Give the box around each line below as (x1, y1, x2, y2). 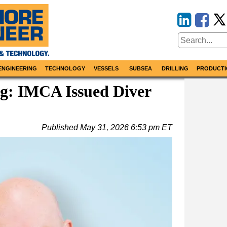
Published (42, 123, 80, 132)
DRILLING (162, 65, 188, 72)
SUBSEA (129, 65, 152, 72)
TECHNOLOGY (45, 65, 85, 72)
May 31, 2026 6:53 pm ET (80, 123, 172, 132)
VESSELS (94, 65, 119, 72)
